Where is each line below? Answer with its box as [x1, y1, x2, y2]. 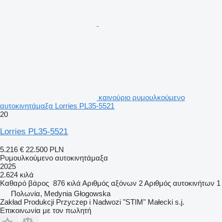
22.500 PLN [26, 145, 64, 154]
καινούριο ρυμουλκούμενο [99, 93, 185, 102]
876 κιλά [53, 178, 81, 187]
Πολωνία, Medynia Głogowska [11, 189, 111, 198]
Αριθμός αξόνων [82, 178, 137, 187]
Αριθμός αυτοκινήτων [144, 178, 215, 187]
